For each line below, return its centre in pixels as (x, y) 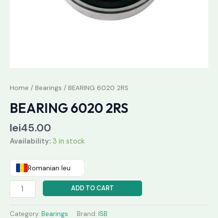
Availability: (30, 141)
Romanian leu (49, 168)
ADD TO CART (92, 188)
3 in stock (69, 141)
